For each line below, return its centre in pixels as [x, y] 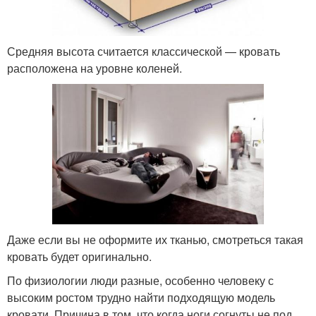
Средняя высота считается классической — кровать [144, 51]
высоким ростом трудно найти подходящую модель [141, 298]
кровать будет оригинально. [79, 257]
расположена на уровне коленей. [95, 68]
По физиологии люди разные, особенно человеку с [140, 281]
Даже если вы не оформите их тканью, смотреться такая [155, 240]
